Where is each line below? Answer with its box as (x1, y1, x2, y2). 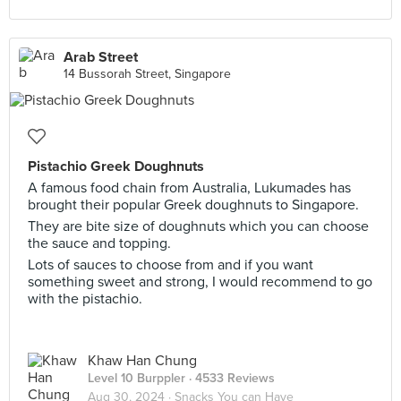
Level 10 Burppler (88, 371, 185, 386)
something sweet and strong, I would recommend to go (28, 273, 372, 291)
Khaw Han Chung (88, 352, 197, 370)
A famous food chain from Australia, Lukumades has (28, 179, 351, 197)
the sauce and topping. (28, 235, 171, 252)
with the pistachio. (28, 290, 142, 308)
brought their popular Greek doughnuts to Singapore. (28, 196, 359, 214)
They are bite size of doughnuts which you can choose (28, 218, 369, 235)
